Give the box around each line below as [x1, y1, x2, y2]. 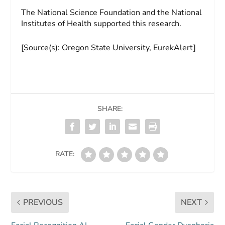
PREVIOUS [23, 196, 63, 208]
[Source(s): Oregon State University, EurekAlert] [21, 42, 196, 53]
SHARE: [97, 103, 123, 114]
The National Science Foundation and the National [21, 7, 202, 19]
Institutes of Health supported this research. [21, 18, 182, 30]
